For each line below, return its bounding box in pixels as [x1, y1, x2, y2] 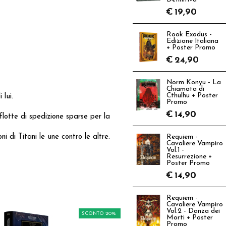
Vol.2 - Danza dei [166, 208, 220, 214]
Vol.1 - [166, 147, 184, 153]
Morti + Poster [166, 214, 213, 221]
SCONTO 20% [82, 210, 116, 216]
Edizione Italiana [166, 38, 218, 44]
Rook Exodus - [166, 31, 212, 38]
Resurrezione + [166, 153, 212, 160]
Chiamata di [166, 86, 204, 92]
